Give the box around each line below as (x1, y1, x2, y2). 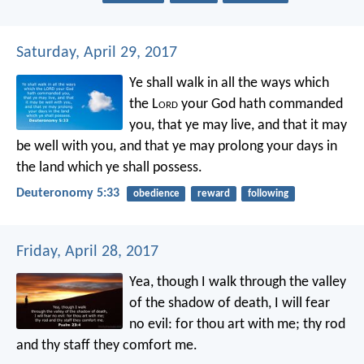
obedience (132, 188, 180, 200)
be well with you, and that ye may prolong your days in (16, 139, 337, 155)
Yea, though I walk (129, 274, 237, 290)
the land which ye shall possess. (16, 160, 202, 176)
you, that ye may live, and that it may (129, 118, 348, 134)
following (247, 188, 288, 200)
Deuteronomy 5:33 (16, 187, 119, 201)
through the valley (236, 274, 347, 290)
